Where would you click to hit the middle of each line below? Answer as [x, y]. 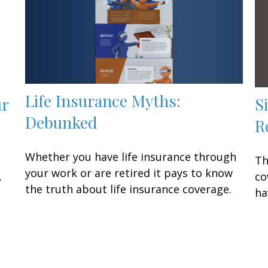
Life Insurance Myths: [103, 101]
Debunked [62, 122]
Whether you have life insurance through [131, 157]
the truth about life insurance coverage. [129, 189]
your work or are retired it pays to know [129, 173]
